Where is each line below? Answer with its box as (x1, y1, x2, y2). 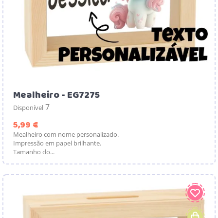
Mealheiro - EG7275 (13, 86, 100, 104)
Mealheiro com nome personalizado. (13, 129, 119, 139)
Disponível (13, 103, 43, 112)
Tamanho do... (13, 147, 54, 156)
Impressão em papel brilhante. (13, 138, 101, 147)
